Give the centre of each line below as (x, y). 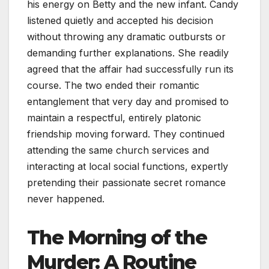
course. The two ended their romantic (113, 85)
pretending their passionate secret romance (126, 182)
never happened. (66, 198)
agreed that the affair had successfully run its (130, 69)
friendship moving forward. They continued (126, 134)
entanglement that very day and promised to (128, 101)
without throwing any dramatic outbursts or (126, 36)
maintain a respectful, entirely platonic (114, 117)
